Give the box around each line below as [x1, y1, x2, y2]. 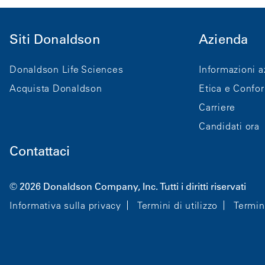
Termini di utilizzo [137, 199, 218, 211]
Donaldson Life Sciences [9, 63, 124, 75]
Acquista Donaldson [9, 82, 102, 94]
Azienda [199, 31, 248, 47]
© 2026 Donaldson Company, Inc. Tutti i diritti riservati [9, 180, 246, 192]
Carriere [199, 101, 235, 113]
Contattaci [9, 143, 70, 159]
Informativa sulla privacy [9, 199, 121, 211]
